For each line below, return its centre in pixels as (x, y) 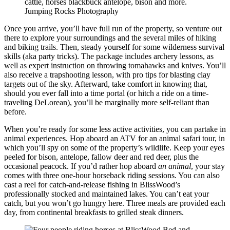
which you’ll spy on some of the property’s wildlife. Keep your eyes (114, 147)
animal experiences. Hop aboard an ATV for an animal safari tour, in (114, 138)
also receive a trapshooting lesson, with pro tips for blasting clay (107, 74)
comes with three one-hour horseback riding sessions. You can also (112, 175)
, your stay (208, 166)
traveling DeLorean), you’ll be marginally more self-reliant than (107, 102)
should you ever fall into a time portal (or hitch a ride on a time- (106, 93)
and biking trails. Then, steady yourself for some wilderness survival (114, 47)
